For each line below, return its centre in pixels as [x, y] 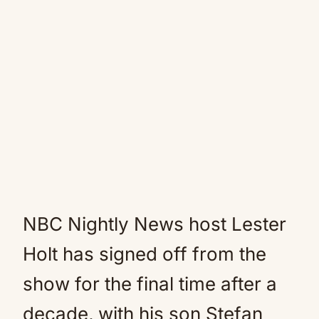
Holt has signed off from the [145, 254]
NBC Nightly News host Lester [155, 224]
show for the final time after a [150, 284]
